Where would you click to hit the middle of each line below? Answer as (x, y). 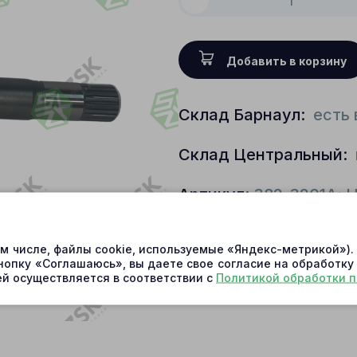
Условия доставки (255, 230)
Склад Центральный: (265, 154)
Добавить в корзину (286, 61)
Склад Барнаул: (244, 114)
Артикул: (214, 194)
